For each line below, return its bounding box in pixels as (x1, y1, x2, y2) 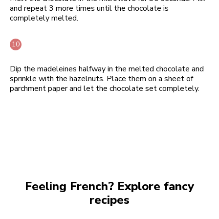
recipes (89, 192, 130, 208)
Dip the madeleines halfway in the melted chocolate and (10, 63, 204, 74)
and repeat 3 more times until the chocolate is (10, 2, 169, 14)
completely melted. (10, 12, 78, 23)
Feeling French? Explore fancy (25, 178, 194, 194)
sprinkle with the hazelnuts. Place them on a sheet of (10, 73, 193, 84)
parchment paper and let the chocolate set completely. (10, 83, 199, 94)
